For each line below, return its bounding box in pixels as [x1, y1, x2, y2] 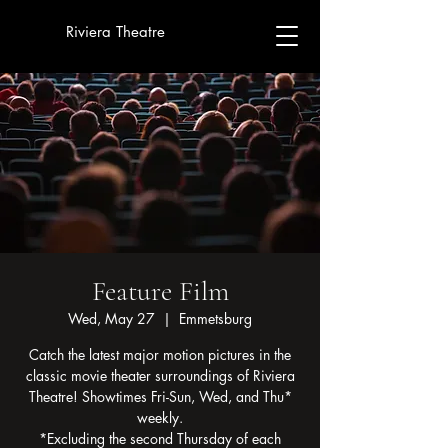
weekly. [137, 408, 183, 427]
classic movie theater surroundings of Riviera [25, 366, 295, 385]
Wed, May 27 [68, 309, 155, 328]
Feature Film [91, 274, 229, 308]
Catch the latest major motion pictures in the [29, 345, 291, 364]
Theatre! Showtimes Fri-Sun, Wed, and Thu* [28, 387, 292, 406]
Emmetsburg [179, 309, 252, 328]
